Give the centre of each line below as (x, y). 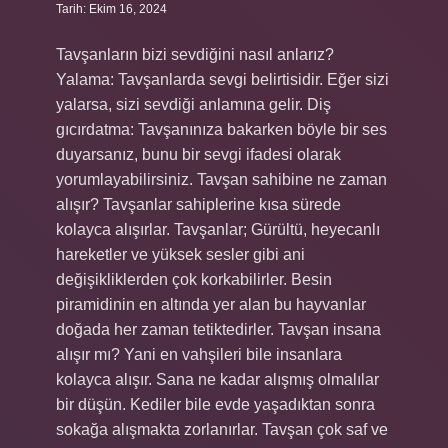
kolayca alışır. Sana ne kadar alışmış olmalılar (217, 379)
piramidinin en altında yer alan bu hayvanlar (211, 304)
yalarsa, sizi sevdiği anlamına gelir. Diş (193, 104)
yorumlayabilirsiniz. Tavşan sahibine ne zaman (221, 179)
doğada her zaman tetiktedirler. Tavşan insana (218, 329)
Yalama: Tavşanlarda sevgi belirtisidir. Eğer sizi (222, 79)
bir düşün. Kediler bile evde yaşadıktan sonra (215, 404)
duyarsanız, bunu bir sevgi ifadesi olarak (198, 154)
